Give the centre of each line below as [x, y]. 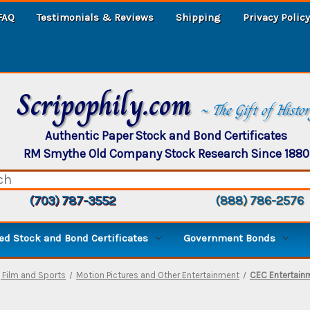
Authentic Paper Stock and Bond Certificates [166, 135]
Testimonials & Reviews [95, 17]
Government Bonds [229, 238]
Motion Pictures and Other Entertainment [158, 275]
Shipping [198, 17]
